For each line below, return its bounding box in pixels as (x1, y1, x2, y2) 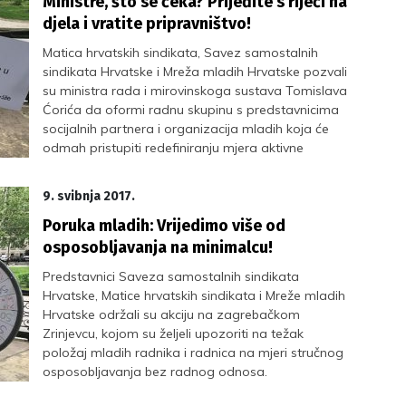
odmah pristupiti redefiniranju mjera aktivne (43, 140, 304, 156)
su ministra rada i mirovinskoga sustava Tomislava (43, 82, 348, 99)
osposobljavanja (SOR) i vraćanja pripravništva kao (43, 178, 350, 194)
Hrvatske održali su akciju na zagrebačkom (43, 306, 301, 323)
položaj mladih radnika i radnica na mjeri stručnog (43, 344, 344, 361)
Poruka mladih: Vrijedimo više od (43, 216, 286, 236)
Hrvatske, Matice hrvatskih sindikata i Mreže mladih (43, 287, 346, 304)
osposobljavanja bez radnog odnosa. (43, 363, 268, 380)
